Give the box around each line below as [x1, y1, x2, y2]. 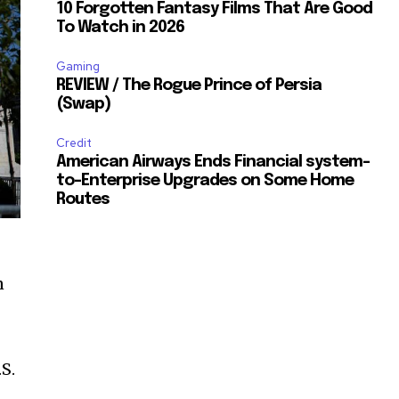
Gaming [56, 59, 101, 75]
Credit [56, 135, 93, 151]
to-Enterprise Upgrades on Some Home [56, 173, 354, 190]
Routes [56, 191, 110, 208]
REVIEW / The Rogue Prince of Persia [56, 77, 322, 94]
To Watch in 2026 [56, 20, 185, 37]
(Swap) [56, 96, 111, 113]
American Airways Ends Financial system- [56, 154, 370, 171]
